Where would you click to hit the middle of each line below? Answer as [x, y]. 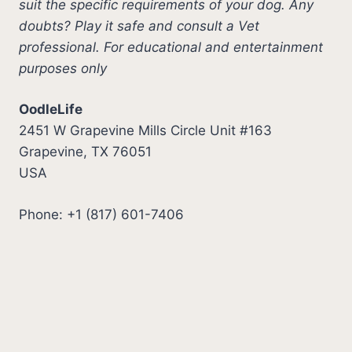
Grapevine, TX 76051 [85, 152]
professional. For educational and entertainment [171, 47]
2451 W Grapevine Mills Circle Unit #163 [145, 131]
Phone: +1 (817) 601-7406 [101, 214]
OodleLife [51, 110]
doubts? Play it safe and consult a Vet [139, 26]
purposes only [63, 68]
